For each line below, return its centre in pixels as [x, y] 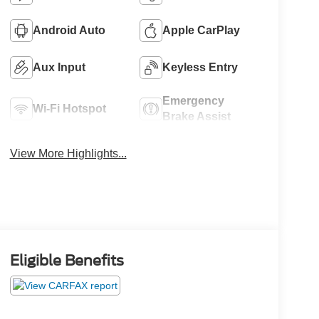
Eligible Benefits [67, 261]
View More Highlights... [68, 154]
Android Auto [69, 31]
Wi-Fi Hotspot [69, 109]
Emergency [194, 101]
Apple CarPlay [202, 31]
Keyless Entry [200, 68]
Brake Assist [197, 117]
